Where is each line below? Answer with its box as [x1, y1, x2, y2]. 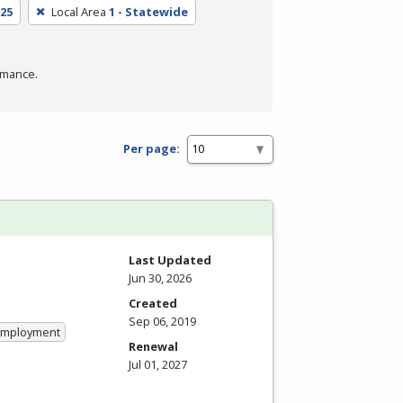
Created [129, 294, 177, 311]
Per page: [123, 140, 180, 157]
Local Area [51, 3, 107, 20]
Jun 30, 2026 [129, 269, 192, 286]
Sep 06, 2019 [129, 312, 196, 329]
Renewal [129, 337, 178, 354]
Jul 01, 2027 [129, 355, 187, 372]
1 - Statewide [109, 3, 189, 20]
